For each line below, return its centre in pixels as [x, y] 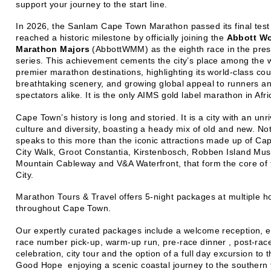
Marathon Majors [53, 49]
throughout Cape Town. [64, 208]
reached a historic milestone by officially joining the [121, 38]
